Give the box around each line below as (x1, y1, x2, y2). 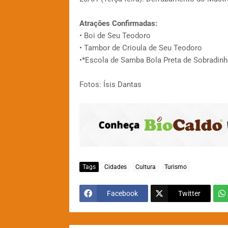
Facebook (106, 189, 138, 197)
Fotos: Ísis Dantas (79, 80, 141, 90)
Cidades (104, 163, 127, 170)
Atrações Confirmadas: (79, 19, 157, 28)
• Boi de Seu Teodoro (79, 31, 151, 41)
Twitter (178, 189, 201, 197)
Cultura (135, 163, 156, 170)
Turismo (164, 163, 187, 170)
